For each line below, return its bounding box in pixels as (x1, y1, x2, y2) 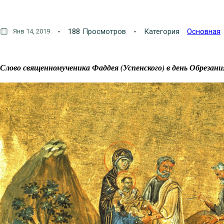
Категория (144, 26, 179, 36)
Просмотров (82, 26, 126, 36)
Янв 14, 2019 (13, 27, 50, 35)
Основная (187, 26, 220, 36)
